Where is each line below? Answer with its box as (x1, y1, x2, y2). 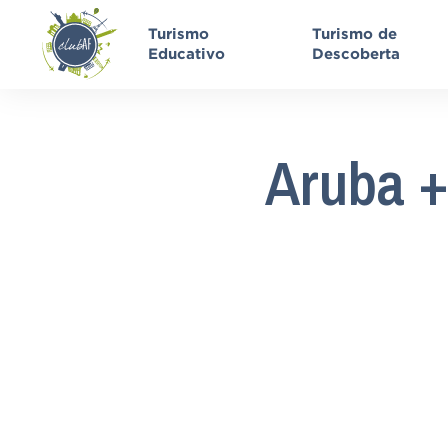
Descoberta (312, 45, 401, 62)
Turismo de (312, 25, 398, 42)
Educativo (148, 45, 226, 62)
